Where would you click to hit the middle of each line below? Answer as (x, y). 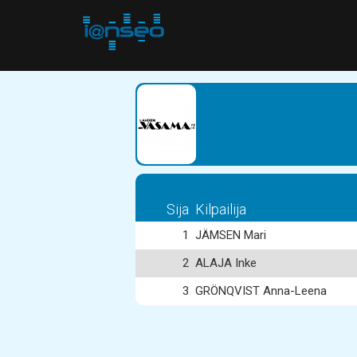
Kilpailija (221, 209)
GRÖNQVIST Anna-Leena (261, 291)
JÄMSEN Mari (231, 235)
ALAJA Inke (226, 263)
